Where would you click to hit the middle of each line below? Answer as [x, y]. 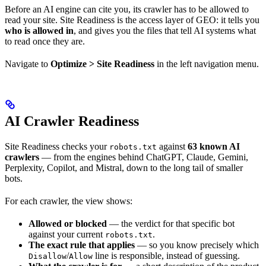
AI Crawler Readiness [72, 121]
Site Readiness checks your [57, 147]
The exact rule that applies [82, 245]
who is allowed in [39, 31]
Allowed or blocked [68, 224]
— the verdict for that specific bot [171, 224]
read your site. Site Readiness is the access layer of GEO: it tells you [132, 20]
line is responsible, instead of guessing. [166, 256]
